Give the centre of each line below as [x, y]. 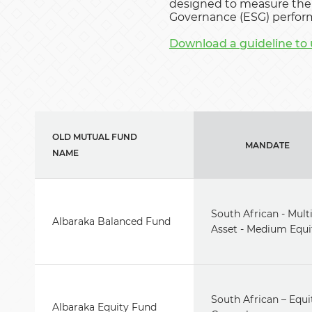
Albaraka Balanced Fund [111, 221]
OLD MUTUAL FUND [95, 137]
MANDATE [267, 145]
